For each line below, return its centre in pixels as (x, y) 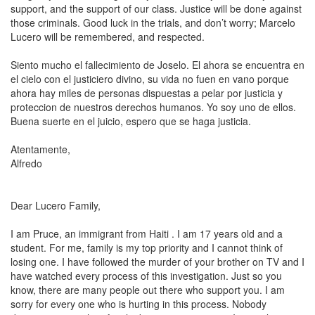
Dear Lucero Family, (56, 205)
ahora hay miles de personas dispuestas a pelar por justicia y (147, 93)
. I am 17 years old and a (226, 233)
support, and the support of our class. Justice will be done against (156, 8)
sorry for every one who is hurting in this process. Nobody (139, 304)
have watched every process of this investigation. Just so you (146, 276)
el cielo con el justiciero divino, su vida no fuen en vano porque (150, 79)
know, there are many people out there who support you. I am (148, 290)
